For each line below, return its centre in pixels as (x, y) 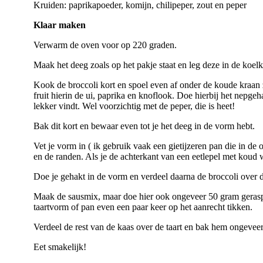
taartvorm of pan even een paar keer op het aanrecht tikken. (143, 207)
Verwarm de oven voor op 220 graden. (105, 45)
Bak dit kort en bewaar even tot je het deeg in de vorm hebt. (144, 126)
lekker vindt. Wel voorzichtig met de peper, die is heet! (134, 106)
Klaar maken (60, 25)
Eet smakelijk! (60, 247)
